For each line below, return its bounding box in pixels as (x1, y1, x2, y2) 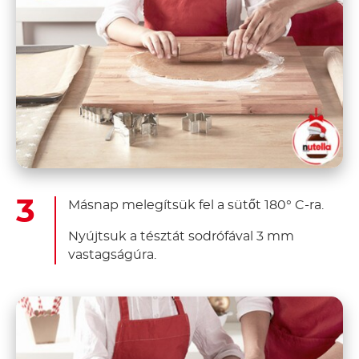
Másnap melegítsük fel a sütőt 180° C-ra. (68, 199, 324, 212)
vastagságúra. (68, 248, 156, 262)
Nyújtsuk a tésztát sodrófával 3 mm (68, 230, 294, 244)
